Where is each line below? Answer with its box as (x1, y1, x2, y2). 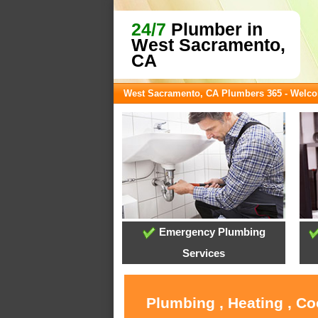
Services (182, 247, 226, 260)
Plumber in (166, 19, 263, 39)
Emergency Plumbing (155, 226, 265, 238)
